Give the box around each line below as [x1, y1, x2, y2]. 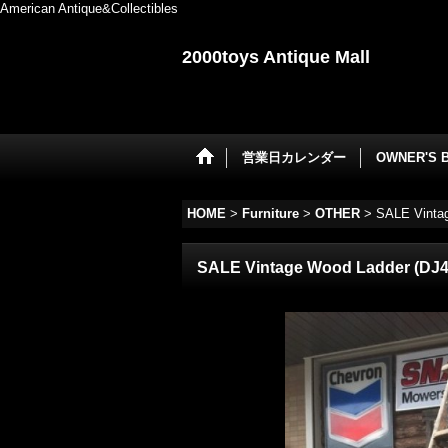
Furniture [242, 206, 299, 221]
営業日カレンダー [242, 150, 346, 165]
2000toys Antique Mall [182, 47, 370, 67]
